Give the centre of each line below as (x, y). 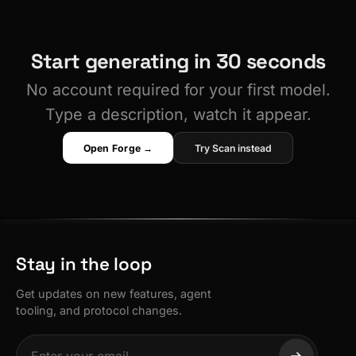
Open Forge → (118, 148)
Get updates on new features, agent (114, 293)
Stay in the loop (84, 264)
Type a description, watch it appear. (178, 114)
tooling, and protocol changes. (99, 310)
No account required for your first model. (178, 89)
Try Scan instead (234, 148)
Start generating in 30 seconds (178, 61)
